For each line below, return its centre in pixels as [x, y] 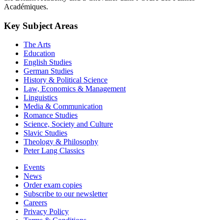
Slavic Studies [45, 133]
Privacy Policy [46, 212]
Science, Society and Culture [68, 124]
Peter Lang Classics [54, 151]
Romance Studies [51, 115]
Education [39, 54]
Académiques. [26, 6]
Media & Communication [63, 107]
